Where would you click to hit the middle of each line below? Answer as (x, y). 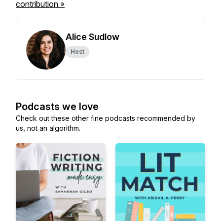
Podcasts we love (57, 107)
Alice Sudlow (92, 37)
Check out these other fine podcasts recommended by (106, 118)
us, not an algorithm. (48, 128)
